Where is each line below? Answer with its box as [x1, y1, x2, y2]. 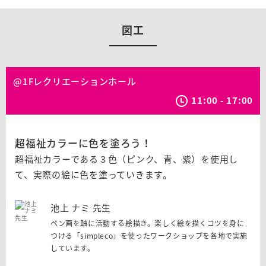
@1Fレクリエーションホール [13, 75, 137, 88]
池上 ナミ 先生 [50, 201, 111, 214]
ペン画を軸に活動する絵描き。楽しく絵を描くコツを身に [50, 218, 245, 229]
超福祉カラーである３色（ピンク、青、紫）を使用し [15, 153, 238, 166]
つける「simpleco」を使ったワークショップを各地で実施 [50, 230, 248, 241]
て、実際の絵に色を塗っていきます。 [15, 168, 172, 181]
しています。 [50, 243, 95, 254]
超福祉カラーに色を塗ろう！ [15, 135, 152, 150]
